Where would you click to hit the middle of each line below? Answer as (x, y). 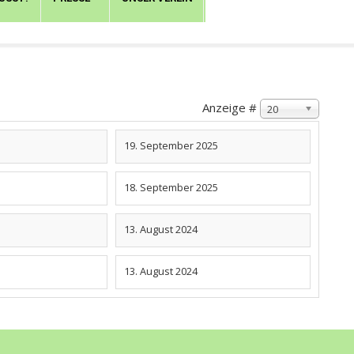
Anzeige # (230, 107)
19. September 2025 (171, 145)
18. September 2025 (171, 187)
